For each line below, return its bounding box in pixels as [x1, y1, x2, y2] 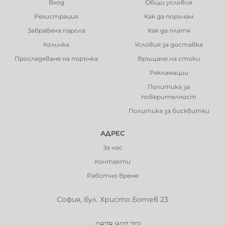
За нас [102, 144, 123, 152]
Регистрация [34, 13, 78, 21]
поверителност [141, 93, 196, 101]
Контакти [94, 158, 131, 166]
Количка [43, 41, 69, 49]
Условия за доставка [135, 41, 203, 49]
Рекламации [149, 69, 188, 77]
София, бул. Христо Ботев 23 [57, 195, 168, 204]
